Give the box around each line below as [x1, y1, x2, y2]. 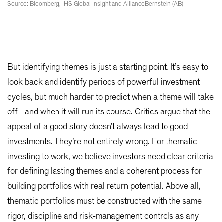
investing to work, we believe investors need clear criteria [7, 152, 213, 161]
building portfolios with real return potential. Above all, [7, 181, 201, 191]
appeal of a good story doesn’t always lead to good [7, 122, 188, 131]
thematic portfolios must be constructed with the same [7, 196, 202, 206]
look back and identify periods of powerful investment [7, 77, 200, 87]
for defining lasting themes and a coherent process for [7, 166, 202, 176]
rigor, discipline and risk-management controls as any [7, 211, 199, 221]
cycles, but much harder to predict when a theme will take [7, 92, 214, 102]
